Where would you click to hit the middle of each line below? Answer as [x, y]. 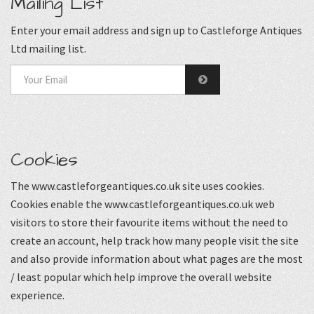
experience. [37, 295]
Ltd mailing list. [48, 48]
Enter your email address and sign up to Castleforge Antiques [156, 30]
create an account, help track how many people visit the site [155, 241]
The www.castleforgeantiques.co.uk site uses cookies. [137, 186]
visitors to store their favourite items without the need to [149, 223]
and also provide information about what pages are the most [157, 259]
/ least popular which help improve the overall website [141, 277]
